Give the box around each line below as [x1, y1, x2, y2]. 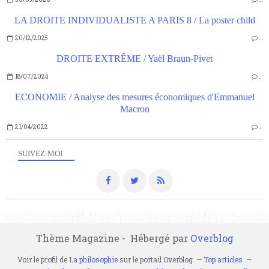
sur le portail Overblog [118, 255, 193, 265]
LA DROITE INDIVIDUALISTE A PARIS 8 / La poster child [14, 15, 255, 26]
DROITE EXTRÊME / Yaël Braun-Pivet [56, 53, 213, 64]
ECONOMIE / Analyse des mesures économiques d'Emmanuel [14, 92, 255, 103]
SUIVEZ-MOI [18, 149, 62, 159]
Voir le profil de [17, 255, 69, 265]
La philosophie [69, 255, 118, 265]
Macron [119, 104, 150, 115]
